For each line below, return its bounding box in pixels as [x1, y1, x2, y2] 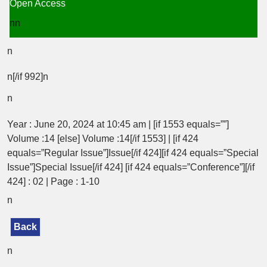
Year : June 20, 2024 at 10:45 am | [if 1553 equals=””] [7, 119, 229, 129]
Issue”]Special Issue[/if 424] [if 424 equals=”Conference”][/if [7, 162, 254, 172]
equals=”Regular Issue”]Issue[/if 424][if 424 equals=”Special [7, 147, 259, 158]
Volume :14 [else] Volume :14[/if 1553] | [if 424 [7, 133, 198, 144]
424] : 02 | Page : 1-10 [7, 176, 100, 187]
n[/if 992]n [7, 71, 48, 82]
